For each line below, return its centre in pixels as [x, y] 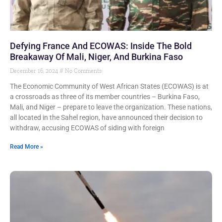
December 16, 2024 [35, 71]
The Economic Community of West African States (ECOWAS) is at [109, 86]
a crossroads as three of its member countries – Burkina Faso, [105, 97]
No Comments [83, 71]
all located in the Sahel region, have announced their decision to [106, 117]
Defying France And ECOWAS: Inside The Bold [101, 46]
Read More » [27, 147]
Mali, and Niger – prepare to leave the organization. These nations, [111, 107]
